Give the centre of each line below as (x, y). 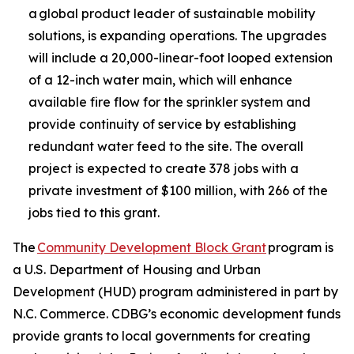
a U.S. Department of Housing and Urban (137, 269)
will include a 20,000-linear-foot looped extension (181, 58)
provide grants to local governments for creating (162, 336)
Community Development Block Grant (152, 247)
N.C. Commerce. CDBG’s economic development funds (177, 314)
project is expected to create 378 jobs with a (164, 168)
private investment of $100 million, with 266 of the (178, 190)
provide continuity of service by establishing (162, 124)
